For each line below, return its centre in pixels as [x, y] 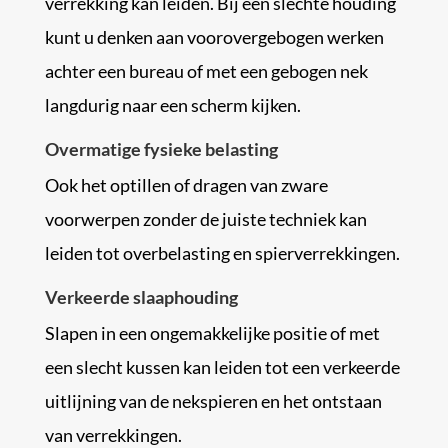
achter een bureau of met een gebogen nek [206, 71]
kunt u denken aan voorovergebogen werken [214, 37]
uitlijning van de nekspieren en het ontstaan [213, 401]
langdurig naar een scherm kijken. [172, 105]
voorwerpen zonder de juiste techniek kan [205, 219]
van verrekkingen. [113, 435]
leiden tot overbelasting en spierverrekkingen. [222, 253]
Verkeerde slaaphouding [141, 297]
